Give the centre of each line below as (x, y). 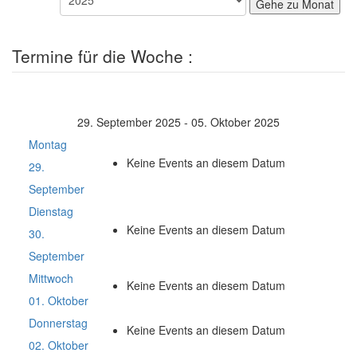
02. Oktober (59, 345)
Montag (48, 144)
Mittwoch (51, 278)
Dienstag (51, 211)
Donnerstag (58, 323)
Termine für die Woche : (102, 56)
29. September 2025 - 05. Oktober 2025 (178, 122)
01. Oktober (59, 300)
